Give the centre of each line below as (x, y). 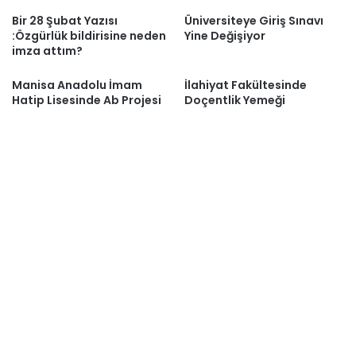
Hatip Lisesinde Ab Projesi (87, 100)
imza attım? (47, 51)
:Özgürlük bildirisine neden (89, 36)
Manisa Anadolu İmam (77, 85)
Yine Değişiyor (225, 36)
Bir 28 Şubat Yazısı (65, 21)
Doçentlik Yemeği (235, 100)
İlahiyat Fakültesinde (246, 85)
